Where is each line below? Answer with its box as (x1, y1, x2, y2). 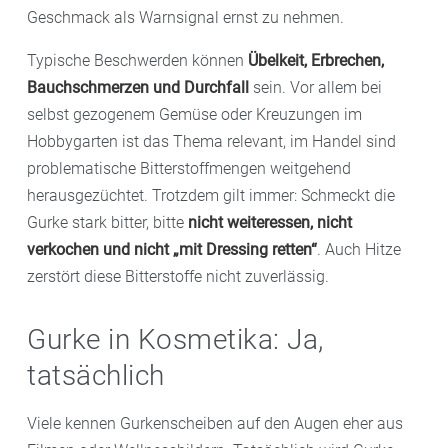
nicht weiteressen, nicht (188, 212, 352, 232)
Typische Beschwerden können (27, 50, 248, 70)
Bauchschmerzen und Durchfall (27, 77, 249, 97)
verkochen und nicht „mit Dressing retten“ (27, 239, 317, 259)
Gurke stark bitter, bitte (27, 212, 188, 232)
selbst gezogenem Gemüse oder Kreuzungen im (27, 104, 362, 124)
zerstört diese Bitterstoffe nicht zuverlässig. (27, 266, 329, 286)
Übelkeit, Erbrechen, (248, 50, 384, 70)
